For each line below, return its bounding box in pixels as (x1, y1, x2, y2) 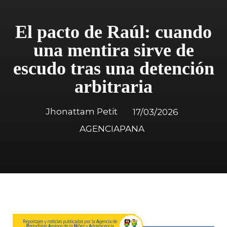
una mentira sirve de (33, 40, 194, 61)
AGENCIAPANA (80, 124, 144, 134)
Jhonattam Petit (46, 106, 118, 117)
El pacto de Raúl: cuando (15, 22, 212, 43)
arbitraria (74, 77, 153, 97)
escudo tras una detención (13, 58, 214, 79)
